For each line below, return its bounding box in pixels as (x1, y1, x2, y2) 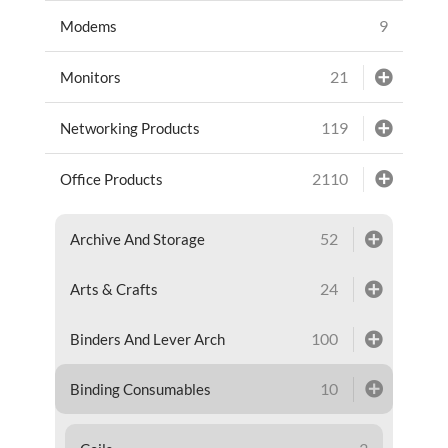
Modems (59, 16, 117, 35)
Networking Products (59, 118, 200, 137)
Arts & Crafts (69, 279, 158, 298)
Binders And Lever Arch (69, 329, 225, 348)
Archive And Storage (69, 229, 205, 248)
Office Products (59, 169, 163, 188)
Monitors (59, 67, 121, 86)
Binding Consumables (69, 379, 211, 398)
